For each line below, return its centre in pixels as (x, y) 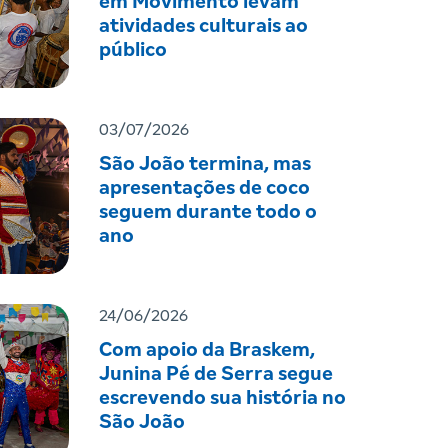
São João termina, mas (204, 164)
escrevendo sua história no (222, 398)
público (132, 50)
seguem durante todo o (207, 212)
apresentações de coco (204, 188)
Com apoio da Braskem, (206, 350)
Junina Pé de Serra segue (215, 374)
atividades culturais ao (203, 26)
